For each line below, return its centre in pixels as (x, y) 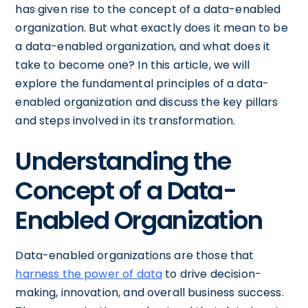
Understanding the (123, 161)
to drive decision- (212, 274)
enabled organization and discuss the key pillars (147, 102)
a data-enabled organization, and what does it (143, 46)
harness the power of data (89, 274)
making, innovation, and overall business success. (150, 292)
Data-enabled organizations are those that (135, 255)
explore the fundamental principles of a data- (142, 83)
